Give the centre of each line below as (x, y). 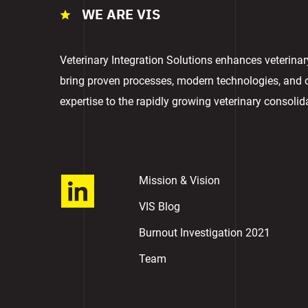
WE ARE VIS (121, 14)
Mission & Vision (180, 180)
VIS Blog (160, 206)
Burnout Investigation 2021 (205, 232)
